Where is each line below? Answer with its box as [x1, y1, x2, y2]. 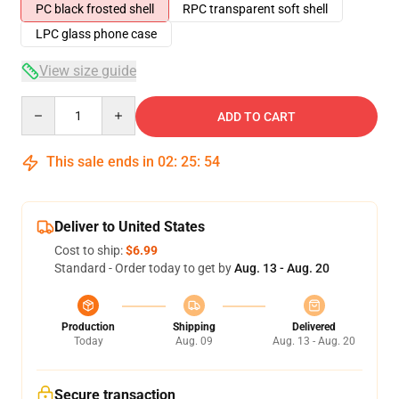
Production [61, 321, 115, 333]
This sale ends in [43, 153, 158, 170]
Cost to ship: [54, 243, 126, 257]
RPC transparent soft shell [183, 2, 328, 16]
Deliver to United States [54, 218, 205, 235]
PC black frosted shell [36, 2, 154, 16]
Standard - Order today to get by [54, 261, 234, 275]
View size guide [39, 62, 136, 79]
